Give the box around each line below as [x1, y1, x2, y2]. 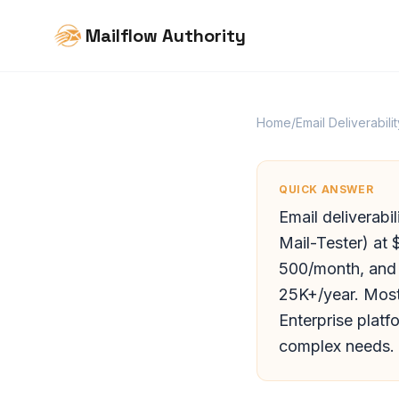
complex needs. [279, 337, 395, 355]
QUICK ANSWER [279, 183, 374, 196]
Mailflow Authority [85, 24, 246, 47]
